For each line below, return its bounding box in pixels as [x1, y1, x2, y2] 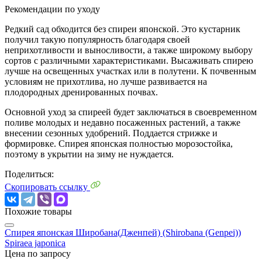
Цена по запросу [5, 248, 71, 258]
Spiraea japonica [5, 237, 65, 248]
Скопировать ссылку [5, 181, 90, 192]
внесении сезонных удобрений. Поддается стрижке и [5, 127, 218, 138]
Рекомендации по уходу [5, 4, 100, 14]
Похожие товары [5, 206, 72, 216]
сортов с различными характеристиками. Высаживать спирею [5, 55, 253, 65]
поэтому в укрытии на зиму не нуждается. [5, 149, 174, 159]
